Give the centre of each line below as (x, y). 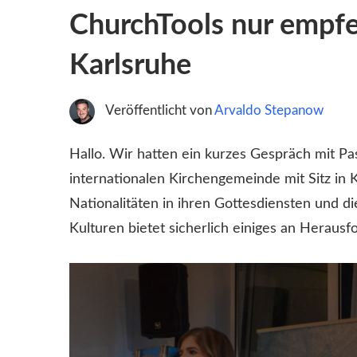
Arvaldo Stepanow (269, 110)
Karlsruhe (130, 65)
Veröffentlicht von (159, 110)
